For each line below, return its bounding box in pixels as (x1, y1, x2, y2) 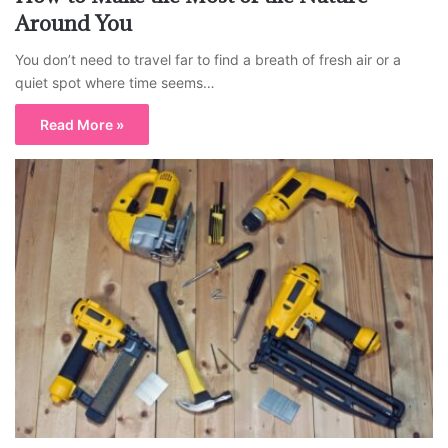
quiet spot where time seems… (15, 74, 215, 92)
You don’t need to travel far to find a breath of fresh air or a (15, 51, 401, 69)
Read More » (40, 116, 124, 134)
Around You (15, 10, 132, 38)
